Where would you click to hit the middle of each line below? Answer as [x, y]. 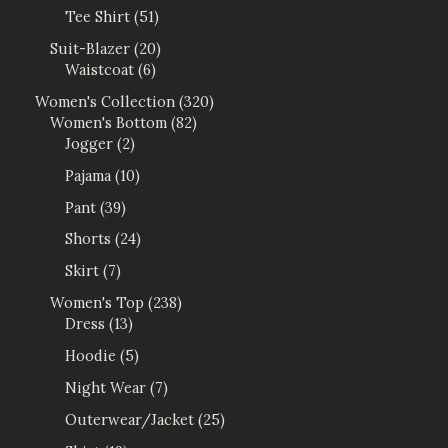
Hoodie [90, 356]
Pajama [88, 175]
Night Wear [105, 388]
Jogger [89, 143]
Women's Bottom [108, 122]
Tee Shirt [97, 16]
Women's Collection [105, 101]
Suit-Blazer [90, 48]
